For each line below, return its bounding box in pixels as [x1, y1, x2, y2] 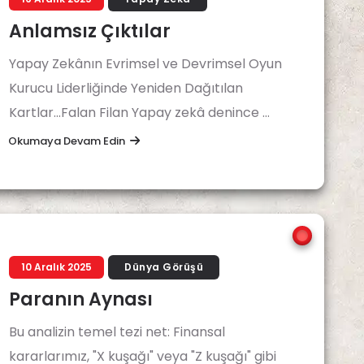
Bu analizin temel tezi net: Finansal [9, 322, 225, 341]
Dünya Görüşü [124, 259, 204, 274]
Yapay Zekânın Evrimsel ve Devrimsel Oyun [9, 54, 282, 73]
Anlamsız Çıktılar [9, 18, 171, 44]
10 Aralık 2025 [21, 259, 92, 274]
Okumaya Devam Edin [8, 132, 125, 149]
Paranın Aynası [9, 286, 153, 312]
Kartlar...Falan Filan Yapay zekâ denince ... [9, 102, 270, 122]
